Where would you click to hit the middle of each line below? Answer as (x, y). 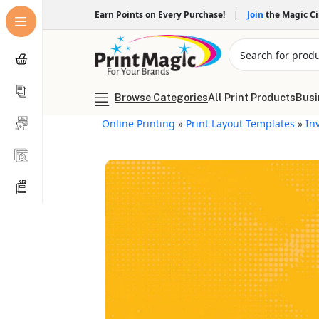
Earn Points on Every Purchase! (162, 14)
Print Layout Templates (241, 124)
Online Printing (139, 124)
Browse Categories (162, 98)
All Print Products (252, 98)
